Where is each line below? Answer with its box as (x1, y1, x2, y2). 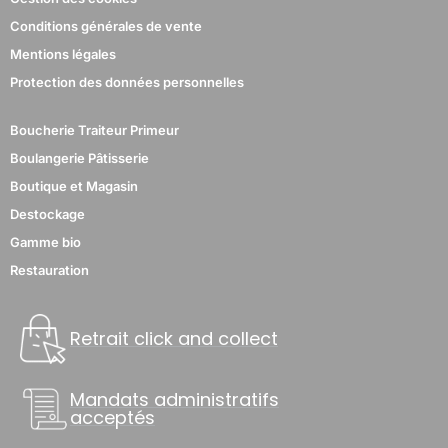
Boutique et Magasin (10, 177, 138, 194)
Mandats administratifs (70, 386, 279, 412)
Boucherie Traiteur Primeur (10, 121, 179, 138)
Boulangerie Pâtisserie (10, 149, 149, 166)
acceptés (70, 404, 155, 430)
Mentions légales (10, 45, 116, 62)
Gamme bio (10, 233, 81, 250)
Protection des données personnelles (10, 73, 244, 90)
